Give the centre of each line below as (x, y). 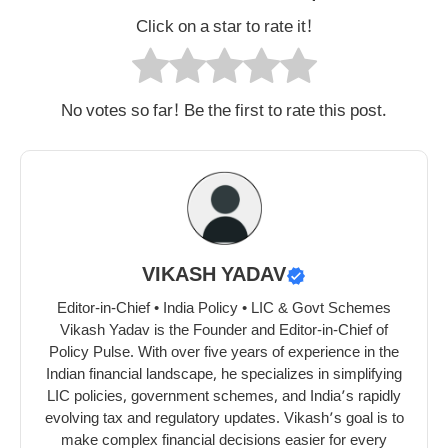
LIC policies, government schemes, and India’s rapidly (224, 398)
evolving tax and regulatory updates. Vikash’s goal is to (224, 420)
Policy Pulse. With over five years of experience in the (224, 354)
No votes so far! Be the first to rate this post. (224, 111)
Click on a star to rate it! (224, 27)
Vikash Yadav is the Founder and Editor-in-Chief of (224, 332)
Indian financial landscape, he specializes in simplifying (224, 376)
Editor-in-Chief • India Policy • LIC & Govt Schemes (224, 310)
